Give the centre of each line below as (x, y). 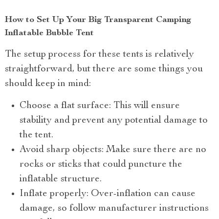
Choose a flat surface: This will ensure (100, 106)
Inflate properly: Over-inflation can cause (108, 194)
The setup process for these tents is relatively (99, 55)
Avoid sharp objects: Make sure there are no (113, 150)
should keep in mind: (48, 84)
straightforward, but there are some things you (104, 69)
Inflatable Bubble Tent (49, 33)
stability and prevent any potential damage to (114, 120)
